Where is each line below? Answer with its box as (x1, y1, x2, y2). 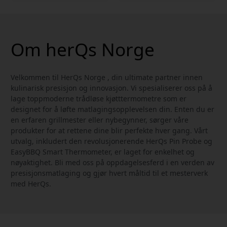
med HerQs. (11, 178, 51, 188)
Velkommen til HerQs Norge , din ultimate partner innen (11, 72, 203, 82)
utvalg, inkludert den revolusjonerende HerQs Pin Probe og (11, 136, 212, 146)
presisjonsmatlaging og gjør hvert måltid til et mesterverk (11, 168, 208, 178)
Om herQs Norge (11, 36, 155, 61)
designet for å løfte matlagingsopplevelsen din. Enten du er (11, 104, 214, 114)
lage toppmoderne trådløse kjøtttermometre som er (11, 93, 186, 103)
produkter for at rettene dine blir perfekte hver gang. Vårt (11, 125, 208, 135)
